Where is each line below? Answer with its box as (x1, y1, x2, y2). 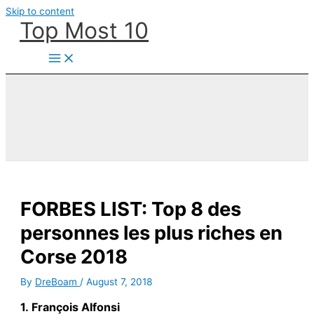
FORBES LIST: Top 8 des (20, 197, 242, 221)
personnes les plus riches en (20, 221, 283, 245)
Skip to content (6, 6, 74, 17)
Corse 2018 (20, 245, 128, 269)
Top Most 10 (20, 17, 149, 44)
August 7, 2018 (86, 276, 153, 288)
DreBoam (35, 276, 81, 288)
